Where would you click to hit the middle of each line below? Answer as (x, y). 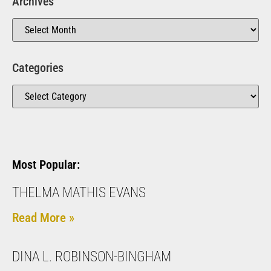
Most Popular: (46, 165)
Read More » (43, 218)
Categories (38, 68)
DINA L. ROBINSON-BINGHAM (92, 257)
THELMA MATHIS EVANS (79, 193)
